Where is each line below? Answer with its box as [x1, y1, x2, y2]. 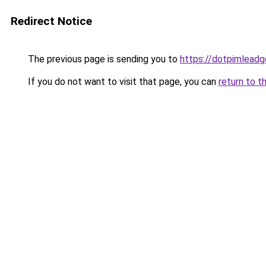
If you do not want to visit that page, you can [26, 76, 218, 87]
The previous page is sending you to [26, 53, 180, 65]
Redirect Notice [11, 14, 92, 28]
